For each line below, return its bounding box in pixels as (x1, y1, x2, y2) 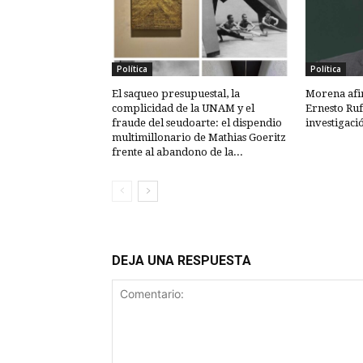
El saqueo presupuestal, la (112, 88, 240, 100)
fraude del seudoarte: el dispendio (112, 117, 282, 130)
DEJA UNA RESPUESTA (112, 253, 251, 269)
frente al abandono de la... (112, 146, 243, 159)
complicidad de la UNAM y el (112, 102, 254, 115)
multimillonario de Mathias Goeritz (112, 131, 286, 144)
